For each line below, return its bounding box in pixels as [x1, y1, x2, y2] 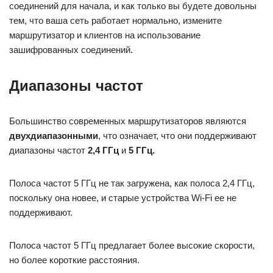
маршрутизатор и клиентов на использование [9, 29, 200, 40]
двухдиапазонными [9, 130, 98, 141]
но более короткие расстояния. [9, 254, 140, 265]
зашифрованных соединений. [9, 44, 133, 55]
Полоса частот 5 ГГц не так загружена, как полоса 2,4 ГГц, [9, 177, 255, 188]
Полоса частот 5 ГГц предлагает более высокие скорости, [9, 239, 255, 250]
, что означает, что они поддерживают [98, 130, 257, 141]
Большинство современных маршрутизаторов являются [9, 115, 246, 126]
